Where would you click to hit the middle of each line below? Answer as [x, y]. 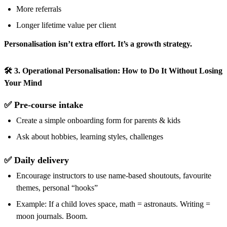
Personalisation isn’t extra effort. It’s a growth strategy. [98, 44]
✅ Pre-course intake [44, 105]
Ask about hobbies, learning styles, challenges [90, 136]
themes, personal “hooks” [57, 187]
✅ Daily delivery [36, 160]
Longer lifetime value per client [66, 25]
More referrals [39, 9]
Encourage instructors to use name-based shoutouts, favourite [114, 175]
